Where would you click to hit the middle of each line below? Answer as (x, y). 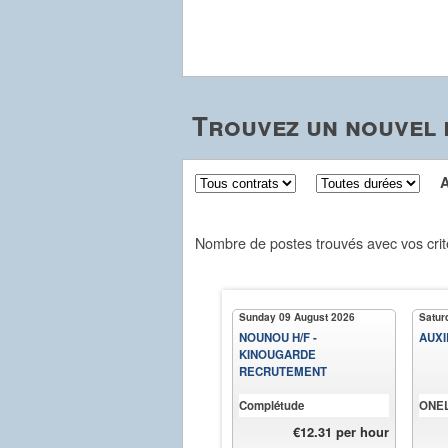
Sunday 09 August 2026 (297, 317)
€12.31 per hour (341, 432)
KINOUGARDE (277, 355)
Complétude (271, 406)
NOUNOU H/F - (278, 338)
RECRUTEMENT (283, 372)
